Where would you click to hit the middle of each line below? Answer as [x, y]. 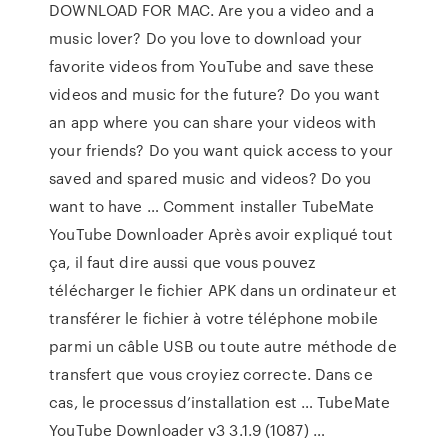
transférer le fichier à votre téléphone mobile [213, 318]
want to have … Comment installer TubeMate [212, 206]
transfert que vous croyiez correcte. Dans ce [211, 374]
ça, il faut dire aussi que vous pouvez [182, 262]
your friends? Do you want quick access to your [221, 150]
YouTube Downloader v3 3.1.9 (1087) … [187, 430]
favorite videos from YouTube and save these [212, 66]
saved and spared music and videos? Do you [210, 178]
